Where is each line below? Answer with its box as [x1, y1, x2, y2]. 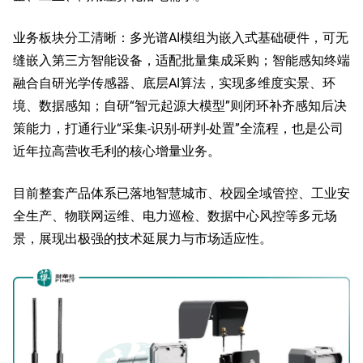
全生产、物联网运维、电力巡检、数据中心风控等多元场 [13, 207, 337, 224]
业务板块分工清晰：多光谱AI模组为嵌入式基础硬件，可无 [13, 28, 348, 45]
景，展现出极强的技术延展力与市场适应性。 [13, 229, 272, 246]
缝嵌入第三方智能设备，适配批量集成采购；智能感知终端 [13, 51, 350, 68]
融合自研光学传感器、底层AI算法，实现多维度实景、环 [13, 74, 335, 91]
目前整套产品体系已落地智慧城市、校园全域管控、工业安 [13, 184, 350, 201]
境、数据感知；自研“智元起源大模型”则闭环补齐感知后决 [13, 96, 347, 113]
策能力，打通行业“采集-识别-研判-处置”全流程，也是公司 [13, 119, 344, 136]
